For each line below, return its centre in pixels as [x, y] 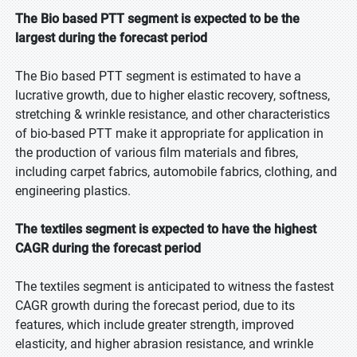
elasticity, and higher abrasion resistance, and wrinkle [164, 344]
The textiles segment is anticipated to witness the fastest [175, 286]
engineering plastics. [73, 191]
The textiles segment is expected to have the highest [166, 229]
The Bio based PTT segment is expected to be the [157, 19]
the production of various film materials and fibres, [157, 153]
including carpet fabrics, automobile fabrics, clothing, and [176, 172]
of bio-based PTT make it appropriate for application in [169, 133]
